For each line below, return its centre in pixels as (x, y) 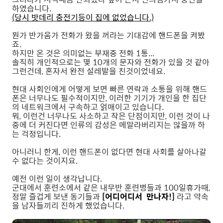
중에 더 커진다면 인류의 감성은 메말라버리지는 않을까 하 (109, 125)
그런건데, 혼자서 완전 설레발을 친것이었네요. (89, 71)
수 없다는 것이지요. (45, 161)
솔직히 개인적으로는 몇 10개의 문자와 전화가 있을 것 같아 (111, 62)
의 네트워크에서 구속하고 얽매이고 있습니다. (88, 107)
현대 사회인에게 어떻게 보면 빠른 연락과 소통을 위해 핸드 (110, 89)
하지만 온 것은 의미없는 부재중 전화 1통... (83, 53)
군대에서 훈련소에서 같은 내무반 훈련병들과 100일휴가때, (111, 188)
